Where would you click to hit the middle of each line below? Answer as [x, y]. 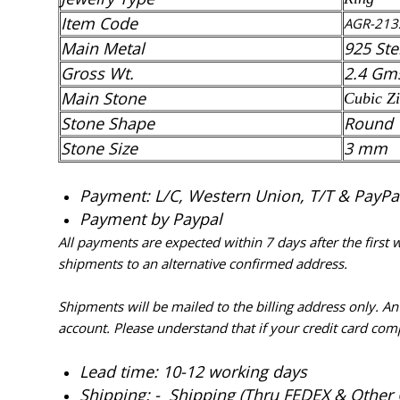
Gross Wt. [97, 74]
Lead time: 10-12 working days [193, 372]
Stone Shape [108, 124]
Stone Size [99, 149]
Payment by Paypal [151, 219]
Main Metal [103, 49]
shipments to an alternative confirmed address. [203, 264]
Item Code [99, 24]
